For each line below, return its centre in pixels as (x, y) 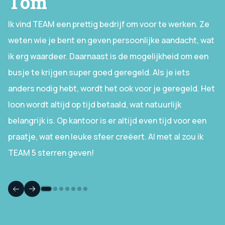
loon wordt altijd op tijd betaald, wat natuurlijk (95, 105)
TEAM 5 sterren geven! (51, 153)
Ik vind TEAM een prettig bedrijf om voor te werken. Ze (109, 24)
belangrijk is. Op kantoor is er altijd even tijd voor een (107, 121)
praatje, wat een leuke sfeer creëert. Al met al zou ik (106, 137)
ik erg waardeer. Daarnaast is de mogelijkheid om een (108, 57)
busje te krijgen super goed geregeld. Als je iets (99, 73)
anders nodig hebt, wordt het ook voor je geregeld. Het (111, 89)
